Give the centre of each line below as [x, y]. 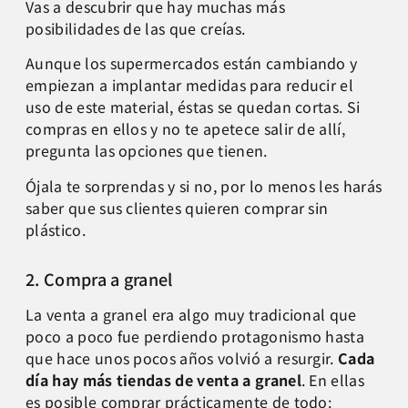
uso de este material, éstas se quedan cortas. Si [193, 107]
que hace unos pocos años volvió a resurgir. [182, 357]
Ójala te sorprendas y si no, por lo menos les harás [204, 185]
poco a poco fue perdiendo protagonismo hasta [195, 336]
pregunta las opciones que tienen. [147, 151]
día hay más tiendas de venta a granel [163, 379]
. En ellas [333, 379]
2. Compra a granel [99, 278]
